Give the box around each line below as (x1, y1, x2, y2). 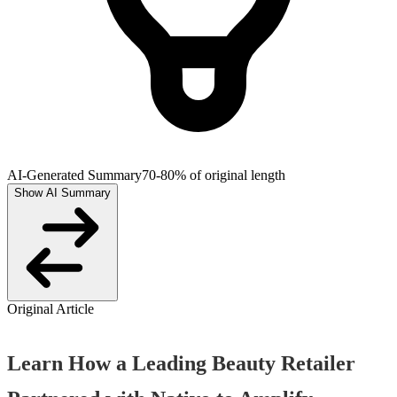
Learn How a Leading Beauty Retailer (7, 352, 355, 376)
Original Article (7, 301, 94, 317)
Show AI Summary (14, 186, 111, 200)
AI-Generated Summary (7, 167, 142, 183)
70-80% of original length (142, 167, 285, 183)
